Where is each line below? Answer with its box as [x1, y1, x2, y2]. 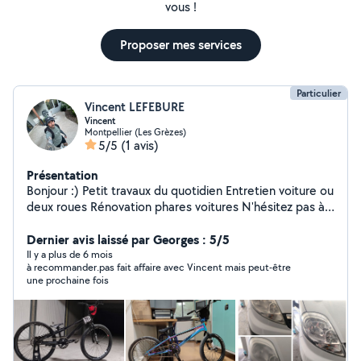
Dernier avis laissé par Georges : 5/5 [27, 230, 230, 248]
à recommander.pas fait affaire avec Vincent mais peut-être [27, 260, 291, 274]
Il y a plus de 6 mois [27, 247, 113, 261]
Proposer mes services [119, 36, 242, 53]
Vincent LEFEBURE [85, 98, 185, 115]
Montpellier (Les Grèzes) [85, 126, 186, 138]
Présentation [27, 166, 98, 184]
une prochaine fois [27, 273, 109, 287]
